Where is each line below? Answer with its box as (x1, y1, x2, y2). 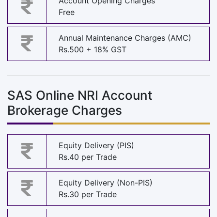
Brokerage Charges (7, 102, 122, 118)
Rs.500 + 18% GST (59, 45, 126, 55)
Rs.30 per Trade (59, 189, 117, 200)
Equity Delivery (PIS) (59, 140, 134, 151)
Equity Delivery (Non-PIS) (59, 178, 153, 188)
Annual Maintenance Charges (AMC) (59, 33, 191, 43)
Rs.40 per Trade (59, 152, 117, 162)
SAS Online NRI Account (7, 87, 153, 103)
